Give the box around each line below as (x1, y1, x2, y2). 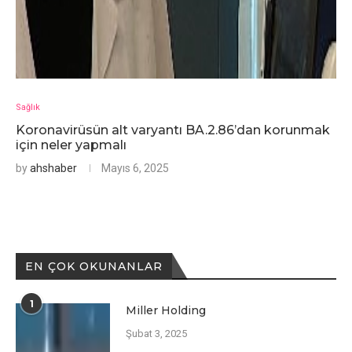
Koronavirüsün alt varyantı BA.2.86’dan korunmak (16, 123, 330, 137)
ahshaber (30, 162, 77, 174)
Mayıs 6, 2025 (101, 162, 169, 174)
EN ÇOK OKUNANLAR (25, 259, 163, 273)
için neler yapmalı (16, 137, 126, 152)
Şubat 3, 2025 (126, 328, 187, 339)
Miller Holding (126, 303, 206, 317)
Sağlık (16, 102, 40, 112)
